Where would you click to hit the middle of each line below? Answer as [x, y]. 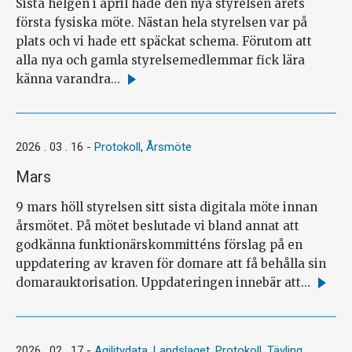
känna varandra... [68, 79]
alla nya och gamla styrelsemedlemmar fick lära [160, 60]
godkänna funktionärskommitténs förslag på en [159, 244]
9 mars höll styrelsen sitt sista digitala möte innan [167, 207]
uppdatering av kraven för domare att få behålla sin [171, 263]
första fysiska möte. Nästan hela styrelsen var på [161, 22]
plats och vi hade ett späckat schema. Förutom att [164, 41]
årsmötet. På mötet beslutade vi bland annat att [158, 225]
